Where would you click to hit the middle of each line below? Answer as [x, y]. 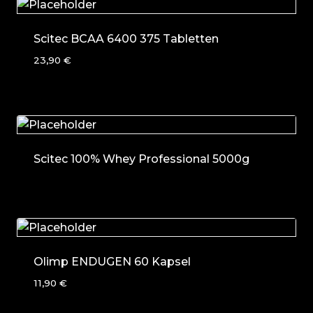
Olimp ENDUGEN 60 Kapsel [112, 262]
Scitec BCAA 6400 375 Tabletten [126, 39]
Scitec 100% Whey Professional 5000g [141, 159]
